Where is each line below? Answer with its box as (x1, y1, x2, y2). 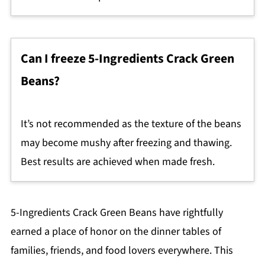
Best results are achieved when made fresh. (20, 154, 215, 169)
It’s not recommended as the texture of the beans (20, 116, 241, 131)
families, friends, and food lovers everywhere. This (10, 243, 233, 258)
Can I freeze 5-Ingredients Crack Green (20, 49, 234, 68)
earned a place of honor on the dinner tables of (10, 224, 221, 239)
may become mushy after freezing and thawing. (20, 135, 232, 150)
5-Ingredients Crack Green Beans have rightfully (10, 205, 223, 220)
